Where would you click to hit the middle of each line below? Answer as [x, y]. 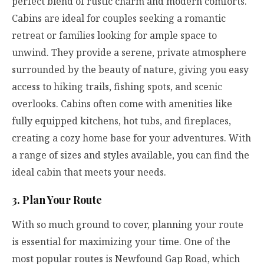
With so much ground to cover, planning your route [128, 224]
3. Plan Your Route [57, 199]
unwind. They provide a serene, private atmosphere [129, 53]
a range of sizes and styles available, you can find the [131, 155]
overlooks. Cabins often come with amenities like [122, 104]
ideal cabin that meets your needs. [89, 172]
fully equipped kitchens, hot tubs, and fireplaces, [121, 121]
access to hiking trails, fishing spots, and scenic [117, 87]
